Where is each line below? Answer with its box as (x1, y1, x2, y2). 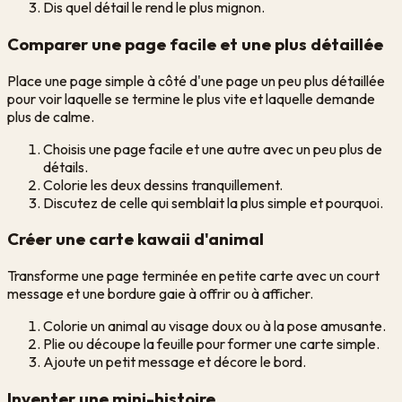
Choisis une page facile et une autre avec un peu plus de (43, 139, 382, 158)
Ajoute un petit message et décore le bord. (43, 353, 306, 371)
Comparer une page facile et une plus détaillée (7, 32, 383, 55)
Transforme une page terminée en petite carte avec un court (7, 267, 380, 285)
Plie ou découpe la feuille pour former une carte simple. (43, 335, 380, 354)
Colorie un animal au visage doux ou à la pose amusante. (43, 317, 386, 336)
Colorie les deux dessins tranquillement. (43, 175, 283, 194)
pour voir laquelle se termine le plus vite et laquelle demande (7, 89, 375, 108)
